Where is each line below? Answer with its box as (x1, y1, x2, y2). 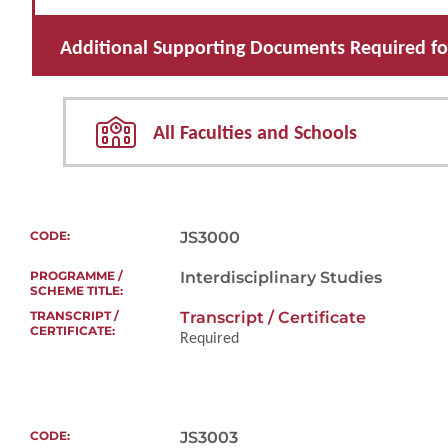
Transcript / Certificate (180, 307, 366, 327)
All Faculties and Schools (153, 119, 357, 144)
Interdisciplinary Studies (180, 267, 382, 287)
